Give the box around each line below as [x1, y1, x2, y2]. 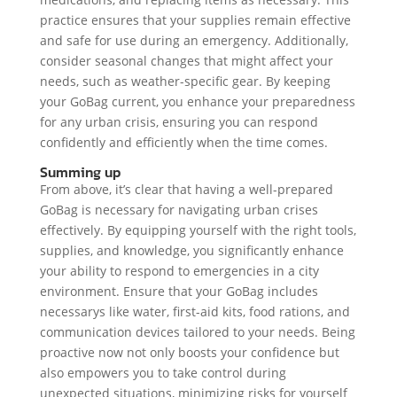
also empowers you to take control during [39, 364, 286, 382]
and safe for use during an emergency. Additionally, [39, 32, 348, 50]
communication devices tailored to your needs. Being [39, 323, 355, 341]
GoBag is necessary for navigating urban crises [39, 201, 318, 219]
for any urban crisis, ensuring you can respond [39, 113, 318, 131]
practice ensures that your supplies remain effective [39, 12, 351, 29]
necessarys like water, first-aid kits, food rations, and [39, 303, 350, 321]
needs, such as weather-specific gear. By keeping [39, 73, 331, 90]
